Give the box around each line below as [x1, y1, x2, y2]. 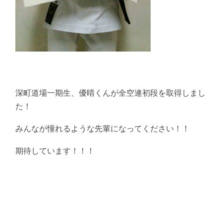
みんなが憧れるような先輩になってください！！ [15, 123, 190, 133]
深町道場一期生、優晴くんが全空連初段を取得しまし [15, 88, 206, 98]
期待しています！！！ [15, 145, 95, 155]
